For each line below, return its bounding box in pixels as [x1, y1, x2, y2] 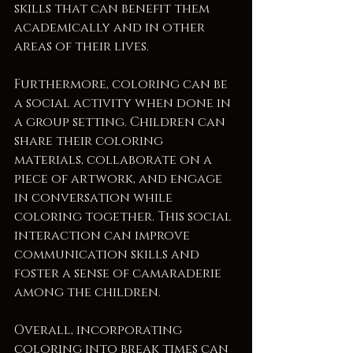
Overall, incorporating [14, 321, 185, 340]
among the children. [14, 284, 161, 302]
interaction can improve [14, 227, 193, 245]
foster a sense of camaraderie [14, 265, 225, 283]
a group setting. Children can [14, 113, 229, 132]
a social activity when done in [14, 95, 234, 113]
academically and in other [14, 19, 208, 37]
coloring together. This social [14, 208, 235, 226]
